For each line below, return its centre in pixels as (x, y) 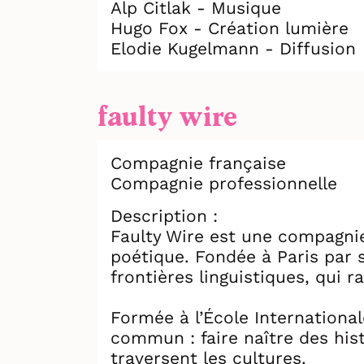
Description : (164, 215)
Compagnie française (198, 162)
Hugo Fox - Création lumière (230, 28)
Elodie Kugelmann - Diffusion (233, 48)
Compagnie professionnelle (224, 183)
